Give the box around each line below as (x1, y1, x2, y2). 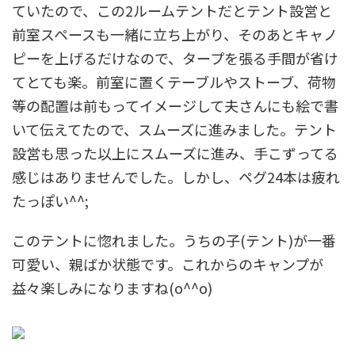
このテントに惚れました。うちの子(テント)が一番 (12, 229, 336, 250)
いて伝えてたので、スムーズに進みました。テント (12, 118, 337, 139)
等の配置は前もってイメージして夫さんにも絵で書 (12, 94, 338, 116)
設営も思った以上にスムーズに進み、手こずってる (12, 142, 338, 163)
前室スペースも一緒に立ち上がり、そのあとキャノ (12, 23, 338, 44)
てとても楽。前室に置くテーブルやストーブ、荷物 (12, 71, 336, 92)
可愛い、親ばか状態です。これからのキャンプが (12, 253, 323, 274)
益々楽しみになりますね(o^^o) (12, 277, 212, 298)
